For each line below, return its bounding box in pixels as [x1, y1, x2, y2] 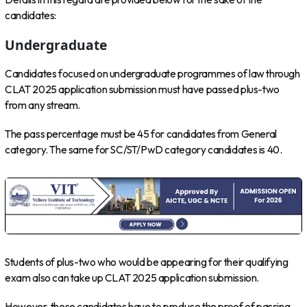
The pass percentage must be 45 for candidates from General [5, 127, 277, 141]
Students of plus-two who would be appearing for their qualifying [5, 255, 288, 269]
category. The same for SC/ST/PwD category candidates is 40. [5, 143, 282, 157]
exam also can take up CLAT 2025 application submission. [5, 271, 259, 284]
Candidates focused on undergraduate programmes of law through [5, 66, 300, 80]
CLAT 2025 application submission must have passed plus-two [5, 82, 280, 96]
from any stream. [5, 98, 81, 112]
